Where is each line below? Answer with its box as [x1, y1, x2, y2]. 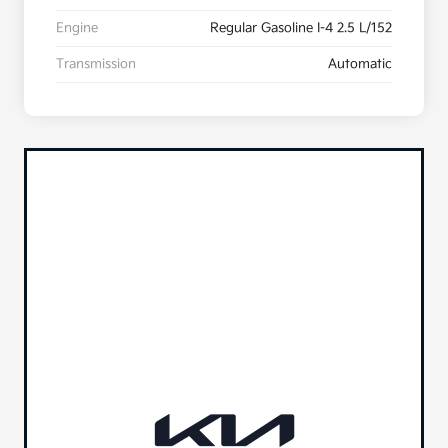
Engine [56, 20, 98, 37]
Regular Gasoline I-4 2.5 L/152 [210, 20, 392, 37]
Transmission [56, 56, 136, 73]
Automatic [328, 56, 392, 73]
